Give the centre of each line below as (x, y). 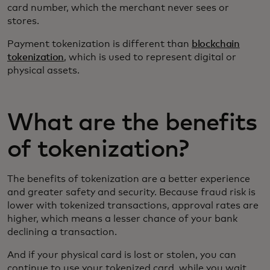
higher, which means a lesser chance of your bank (122, 218)
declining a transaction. (62, 232)
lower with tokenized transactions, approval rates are (133, 205)
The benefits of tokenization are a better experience (129, 179)
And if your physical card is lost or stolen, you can (122, 255)
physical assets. (43, 70)
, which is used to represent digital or (150, 57)
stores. (23, 21)
